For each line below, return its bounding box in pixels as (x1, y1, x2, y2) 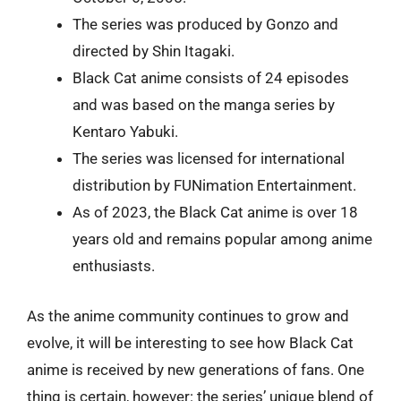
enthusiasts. (73, 257, 155, 275)
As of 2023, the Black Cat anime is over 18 (73, 203, 358, 221)
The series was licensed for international (73, 149, 345, 167)
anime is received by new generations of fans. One (27, 360, 364, 379)
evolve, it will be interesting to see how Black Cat (27, 333, 354, 352)
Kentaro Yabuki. (73, 123, 178, 141)
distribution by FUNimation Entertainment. (73, 176, 356, 194)
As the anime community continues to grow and (27, 306, 349, 325)
